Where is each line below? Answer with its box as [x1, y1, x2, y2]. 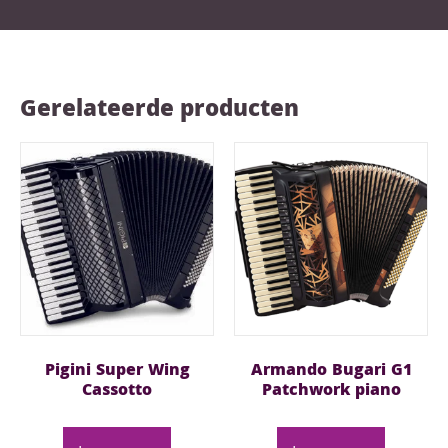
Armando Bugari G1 [250, 357, 412, 385]
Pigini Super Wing [44, 357, 190, 385]
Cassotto [82, 377, 152, 405]
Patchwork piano [261, 377, 401, 405]
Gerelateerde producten [20, 92, 299, 132]
